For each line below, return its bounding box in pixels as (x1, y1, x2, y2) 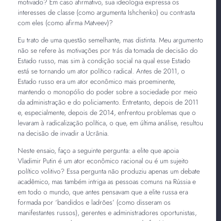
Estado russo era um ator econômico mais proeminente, (17, 76, 176, 86)
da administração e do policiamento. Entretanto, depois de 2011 (17, 97, 198, 107)
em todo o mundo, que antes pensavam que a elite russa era (17, 186, 188, 197)
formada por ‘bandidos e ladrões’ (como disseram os (17, 197, 171, 207)
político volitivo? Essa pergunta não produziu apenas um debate (17, 166, 200, 176)
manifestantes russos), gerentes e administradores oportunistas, (17, 207, 197, 218)
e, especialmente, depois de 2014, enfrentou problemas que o (17, 107, 196, 117)
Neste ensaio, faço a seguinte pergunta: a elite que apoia (17, 145, 179, 155)
